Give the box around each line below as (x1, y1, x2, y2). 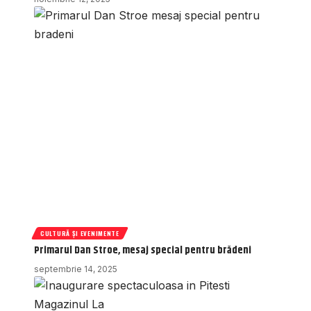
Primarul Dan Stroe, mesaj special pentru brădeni (34, 242, 251, 259)
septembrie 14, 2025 (34, 264, 117, 275)
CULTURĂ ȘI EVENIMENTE (40, 228, 119, 238)
